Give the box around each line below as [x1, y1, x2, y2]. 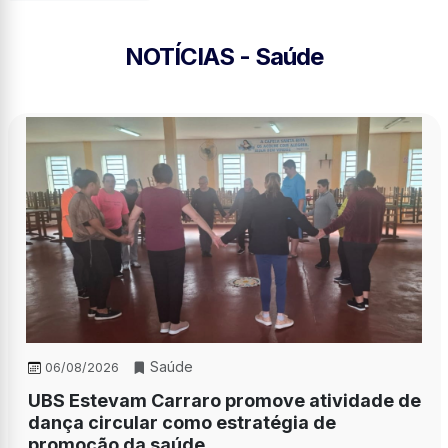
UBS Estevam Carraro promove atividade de [27, 390, 421, 412]
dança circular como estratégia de [27, 412, 336, 434]
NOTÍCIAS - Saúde [125, 41, 323, 71]
